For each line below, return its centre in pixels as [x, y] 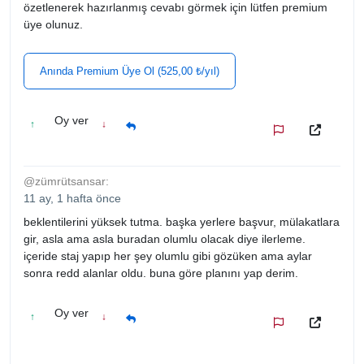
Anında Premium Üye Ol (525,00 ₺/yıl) [130, 71]
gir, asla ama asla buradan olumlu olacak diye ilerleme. [165, 238]
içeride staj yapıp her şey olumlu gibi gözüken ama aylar [168, 256]
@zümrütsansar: [66, 181]
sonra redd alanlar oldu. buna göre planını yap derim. [161, 273]
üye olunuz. [53, 24]
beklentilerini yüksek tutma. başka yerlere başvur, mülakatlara [182, 221]
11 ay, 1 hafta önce [72, 198]
